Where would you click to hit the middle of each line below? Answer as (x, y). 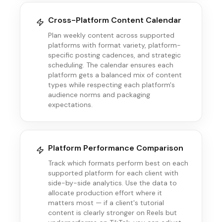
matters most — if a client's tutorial (106, 203)
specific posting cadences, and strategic (114, 55)
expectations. (70, 105)
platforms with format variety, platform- (114, 45)
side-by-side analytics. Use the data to (112, 183)
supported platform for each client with (113, 173)
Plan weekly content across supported (111, 35)
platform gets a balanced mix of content (115, 75)
